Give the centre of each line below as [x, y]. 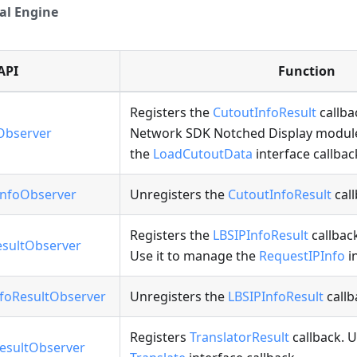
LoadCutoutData [203, 153]
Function [306, 71]
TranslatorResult [239, 337]
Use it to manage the [194, 255]
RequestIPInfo [302, 255]
